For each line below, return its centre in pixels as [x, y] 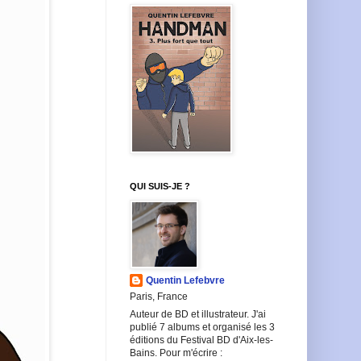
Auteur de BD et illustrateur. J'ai [198, 314]
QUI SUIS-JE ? [160, 186]
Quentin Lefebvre [185, 280]
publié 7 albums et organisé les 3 [202, 327]
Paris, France [159, 296]
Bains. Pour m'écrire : [176, 353]
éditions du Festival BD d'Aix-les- [201, 340]
